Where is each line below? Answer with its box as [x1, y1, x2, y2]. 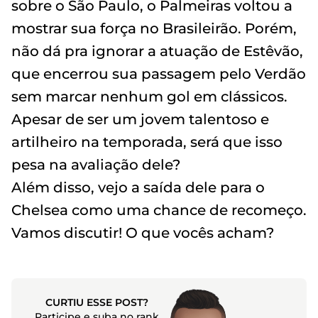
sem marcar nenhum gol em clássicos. [11, 87, 287, 105]
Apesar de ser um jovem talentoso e [11, 110, 269, 128]
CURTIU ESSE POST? [45, 295, 148, 309]
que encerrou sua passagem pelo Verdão [11, 65, 306, 82]
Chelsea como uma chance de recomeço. [11, 201, 307, 219]
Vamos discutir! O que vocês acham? [11, 224, 274, 241]
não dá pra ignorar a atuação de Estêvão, [11, 42, 303, 60]
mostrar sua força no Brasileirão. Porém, [11, 19, 297, 37]
